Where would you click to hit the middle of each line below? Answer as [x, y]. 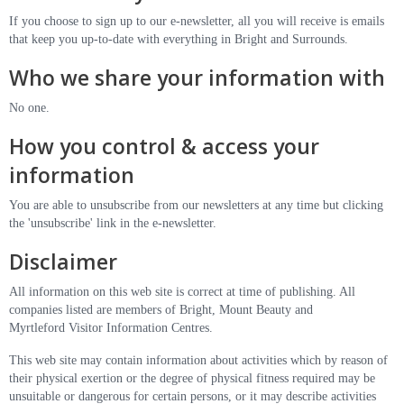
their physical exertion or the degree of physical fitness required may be [192, 378]
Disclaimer [63, 262]
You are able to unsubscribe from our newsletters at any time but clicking [196, 205]
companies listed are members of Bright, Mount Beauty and [161, 310]
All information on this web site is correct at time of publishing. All [182, 292]
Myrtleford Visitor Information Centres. [111, 328]
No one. [29, 108]
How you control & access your [164, 146]
